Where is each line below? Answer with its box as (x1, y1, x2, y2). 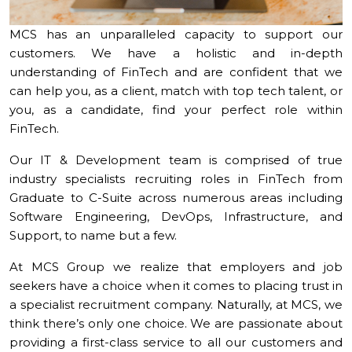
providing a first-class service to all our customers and (9, 334, 343, 350)
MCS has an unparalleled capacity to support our (9, 26, 343, 42)
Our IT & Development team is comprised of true (9, 152, 343, 167)
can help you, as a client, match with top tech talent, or (9, 82, 343, 98)
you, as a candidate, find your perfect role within (9, 101, 343, 117)
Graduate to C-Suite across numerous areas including (9, 189, 343, 205)
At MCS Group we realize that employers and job (9, 258, 343, 274)
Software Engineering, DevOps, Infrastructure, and (9, 208, 343, 224)
